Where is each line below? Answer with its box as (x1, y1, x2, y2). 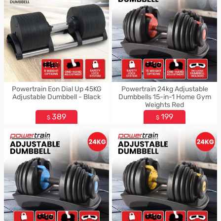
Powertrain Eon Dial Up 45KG (11, 85, 102, 93)
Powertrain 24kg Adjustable (121, 85, 208, 93)
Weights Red (145, 101, 184, 109)
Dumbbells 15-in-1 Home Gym (118, 93, 211, 101)
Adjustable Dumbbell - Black (12, 93, 101, 101)
